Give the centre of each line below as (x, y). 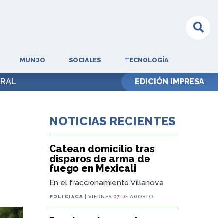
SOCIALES (85, 60)
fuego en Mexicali (93, 168)
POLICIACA (66, 196)
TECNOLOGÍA (146, 60)
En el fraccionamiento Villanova (107, 183)
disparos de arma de (100, 159)
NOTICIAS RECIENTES (113, 121)
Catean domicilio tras (102, 149)
